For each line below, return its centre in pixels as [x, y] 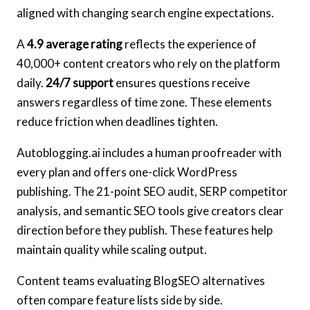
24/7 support [80, 83]
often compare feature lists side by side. [120, 300]
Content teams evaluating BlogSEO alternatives [141, 281]
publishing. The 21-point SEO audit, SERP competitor [152, 192]
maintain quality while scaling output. [112, 250]
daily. [31, 83]
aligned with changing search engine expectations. [145, 13]
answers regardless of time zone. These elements [144, 102]
